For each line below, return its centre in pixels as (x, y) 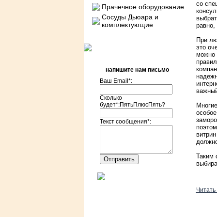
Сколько (111, 98)
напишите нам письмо (137, 70)
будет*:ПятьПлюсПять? (132, 105)
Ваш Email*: (116, 81)
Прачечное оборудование (143, 7)
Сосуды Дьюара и (130, 17)
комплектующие (127, 25)
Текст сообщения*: (125, 122)
